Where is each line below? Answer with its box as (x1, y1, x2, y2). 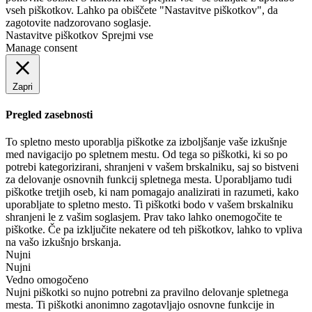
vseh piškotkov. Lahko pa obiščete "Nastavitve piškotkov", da (6, 3, 278, 16)
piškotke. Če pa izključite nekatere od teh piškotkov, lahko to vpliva (6, 224, 302, 236)
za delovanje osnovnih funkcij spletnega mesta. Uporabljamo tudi (6, 173, 292, 186)
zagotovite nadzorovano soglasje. (6, 16, 151, 29)
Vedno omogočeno (6, 274, 88, 286)
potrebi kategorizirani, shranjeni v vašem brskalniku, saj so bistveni (6, 161, 299, 173)
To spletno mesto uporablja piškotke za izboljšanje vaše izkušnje (6, 136, 287, 148)
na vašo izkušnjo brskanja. (6, 236, 121, 249)
